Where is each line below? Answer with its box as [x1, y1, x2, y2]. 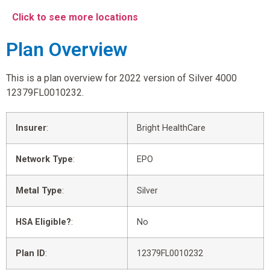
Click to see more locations [12, 11, 138, 24]
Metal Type [16, 185, 62, 196]
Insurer [16, 122, 46, 133]
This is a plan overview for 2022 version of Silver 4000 [6, 72, 237, 84]
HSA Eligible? [16, 216, 71, 227]
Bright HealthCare [137, 122, 206, 133]
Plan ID [16, 248, 45, 259]
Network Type [16, 154, 73, 165]
